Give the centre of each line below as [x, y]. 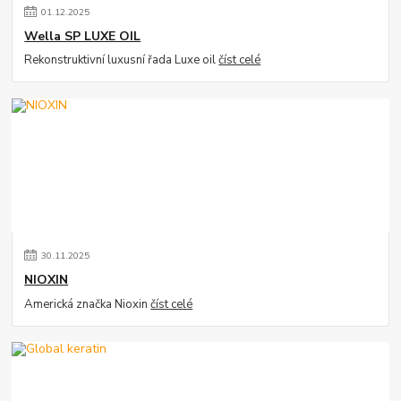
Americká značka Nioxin [88, 304]
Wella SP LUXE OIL [83, 36]
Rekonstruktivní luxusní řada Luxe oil [122, 60]
